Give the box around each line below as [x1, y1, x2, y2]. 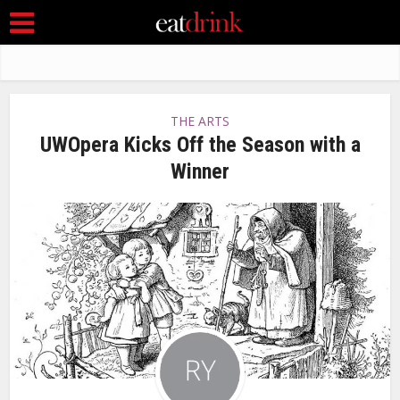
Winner [171, 159, 229, 184]
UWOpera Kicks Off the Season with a [39, 132, 361, 157]
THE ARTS [171, 112, 229, 129]
